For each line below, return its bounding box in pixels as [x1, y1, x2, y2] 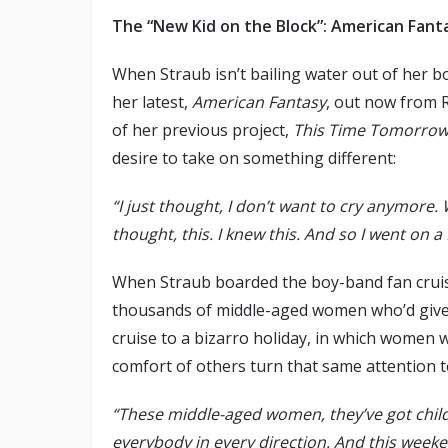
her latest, [112, 91, 192, 114]
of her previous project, [112, 119, 293, 142]
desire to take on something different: [112, 147, 400, 170]
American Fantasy [192, 91, 326, 114]
